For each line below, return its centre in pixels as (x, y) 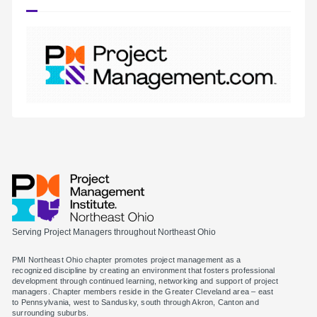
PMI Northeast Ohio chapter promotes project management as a (127, 259)
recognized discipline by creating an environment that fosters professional (144, 270)
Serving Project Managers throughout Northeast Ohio (114, 232)
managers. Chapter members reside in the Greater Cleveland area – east (143, 291)
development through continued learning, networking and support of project (145, 281)
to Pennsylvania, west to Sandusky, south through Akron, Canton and (136, 302)
